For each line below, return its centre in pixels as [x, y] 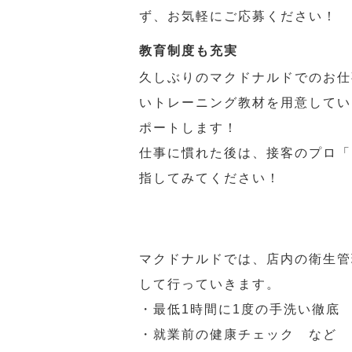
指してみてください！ [210, 178]
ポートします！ [189, 128]
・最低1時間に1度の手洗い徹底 [240, 309]
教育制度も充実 [189, 51]
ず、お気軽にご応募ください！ [238, 16]
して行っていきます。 [210, 284]
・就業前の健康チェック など [238, 334]
